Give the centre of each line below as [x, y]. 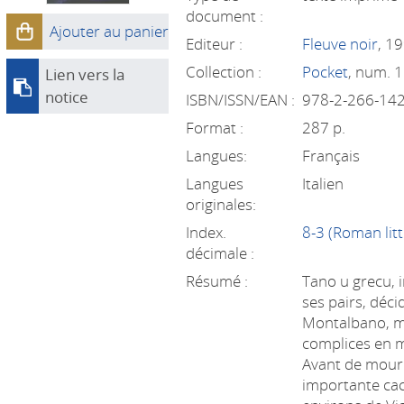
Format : [215, 128]
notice [67, 97]
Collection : [224, 72]
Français [331, 156]
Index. [207, 232]
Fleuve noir [340, 44]
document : [225, 16]
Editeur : [215, 44]
